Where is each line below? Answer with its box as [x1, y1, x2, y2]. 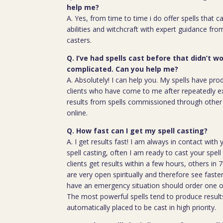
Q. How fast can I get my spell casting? [67, 126, 208, 136]
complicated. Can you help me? [67, 64, 179, 74]
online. [67, 108, 88, 118]
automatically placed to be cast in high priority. [67, 203, 217, 213]
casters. [67, 35, 92, 45]
